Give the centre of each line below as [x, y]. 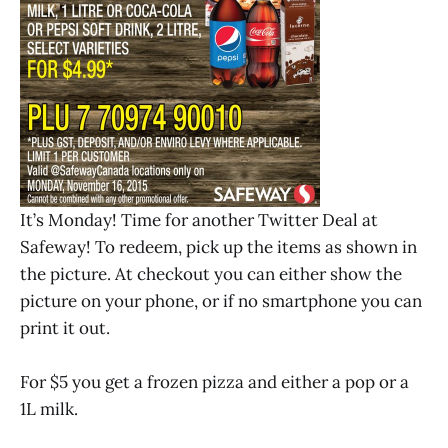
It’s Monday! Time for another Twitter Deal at [199, 220]
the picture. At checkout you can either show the [211, 274]
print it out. [65, 328]
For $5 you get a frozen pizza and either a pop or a [214, 382]
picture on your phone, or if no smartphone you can [221, 301]
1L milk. [49, 409]
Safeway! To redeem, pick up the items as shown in [218, 247]
